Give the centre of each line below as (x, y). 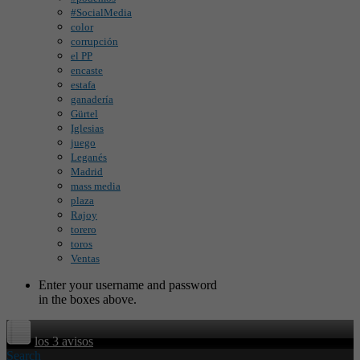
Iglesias (87, 128)
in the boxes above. (88, 299)
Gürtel (84, 114)
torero (84, 229)
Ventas (85, 258)
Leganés (89, 157)
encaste (87, 70)
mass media (96, 186)
